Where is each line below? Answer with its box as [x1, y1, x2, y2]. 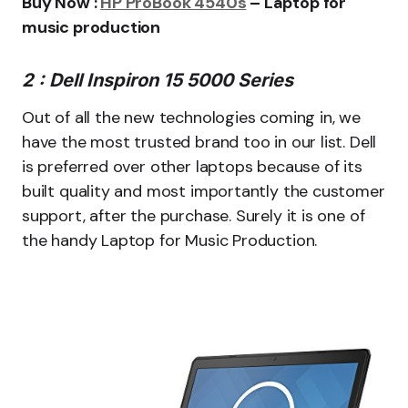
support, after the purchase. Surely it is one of [22, 205, 365, 227]
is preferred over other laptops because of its [22, 156, 362, 178]
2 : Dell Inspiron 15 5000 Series [22, 69, 298, 91]
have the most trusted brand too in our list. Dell [22, 131, 377, 153]
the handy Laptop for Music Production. [22, 229, 318, 251]
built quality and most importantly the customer [22, 180, 385, 202]
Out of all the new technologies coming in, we [22, 107, 361, 128]
